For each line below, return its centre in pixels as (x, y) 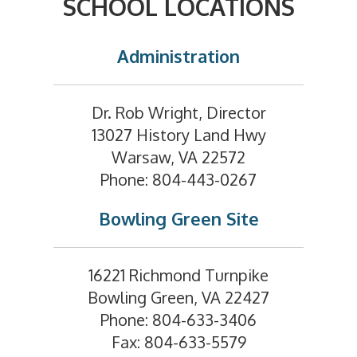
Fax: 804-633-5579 (178, 341)
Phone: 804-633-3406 (178, 319)
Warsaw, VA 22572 (178, 157)
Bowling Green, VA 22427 (178, 297)
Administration (178, 55)
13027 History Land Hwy (178, 134)
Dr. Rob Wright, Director (178, 112)
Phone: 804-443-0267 (178, 179)
